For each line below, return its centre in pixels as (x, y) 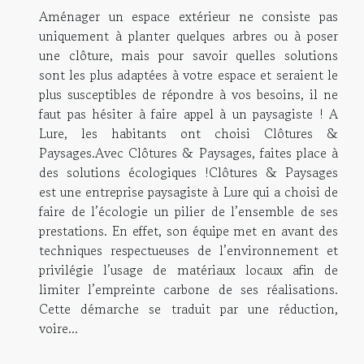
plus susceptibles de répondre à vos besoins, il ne (188, 95)
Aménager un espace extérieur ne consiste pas (188, 17)
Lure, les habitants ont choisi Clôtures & (188, 134)
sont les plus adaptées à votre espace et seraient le (188, 75)
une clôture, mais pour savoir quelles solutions (188, 56)
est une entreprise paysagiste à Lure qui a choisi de (188, 192)
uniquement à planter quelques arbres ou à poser (188, 36)
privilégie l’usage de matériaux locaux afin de (188, 270)
